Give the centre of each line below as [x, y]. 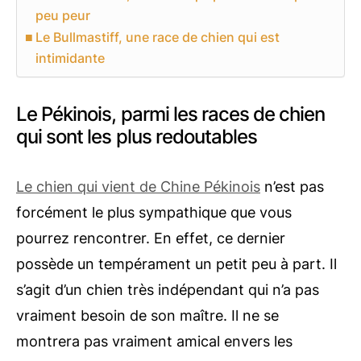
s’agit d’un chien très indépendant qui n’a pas [168, 290]
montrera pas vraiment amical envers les [154, 341]
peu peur [63, 15]
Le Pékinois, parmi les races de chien [171, 114]
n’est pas [292, 187]
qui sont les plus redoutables [137, 137]
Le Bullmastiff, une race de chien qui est [158, 37]
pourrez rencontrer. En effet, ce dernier [151, 238]
